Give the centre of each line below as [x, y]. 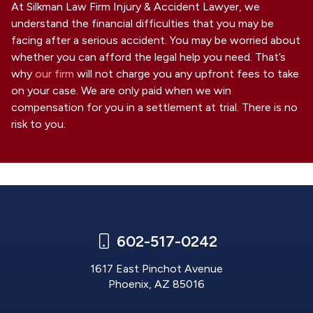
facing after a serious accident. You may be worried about [156, 41]
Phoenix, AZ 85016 [156, 284]
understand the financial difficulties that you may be [143, 24]
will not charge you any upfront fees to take [187, 74]
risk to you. [38, 124]
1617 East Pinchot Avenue [156, 269]
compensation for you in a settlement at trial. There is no [154, 108]
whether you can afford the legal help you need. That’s [148, 57]
